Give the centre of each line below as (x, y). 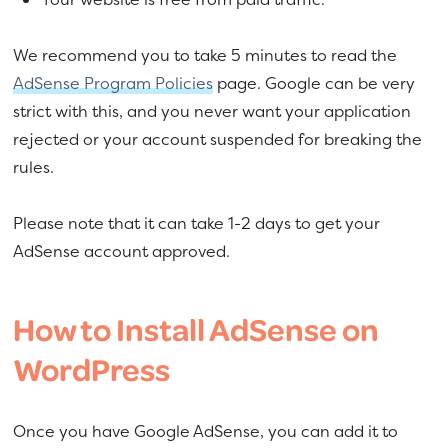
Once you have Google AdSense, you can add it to (206, 430)
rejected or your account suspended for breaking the (218, 138)
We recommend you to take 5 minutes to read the (205, 54)
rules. (34, 166)
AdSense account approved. (122, 250)
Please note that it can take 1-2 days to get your (197, 222)
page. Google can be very (314, 82)
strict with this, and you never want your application (212, 110)
